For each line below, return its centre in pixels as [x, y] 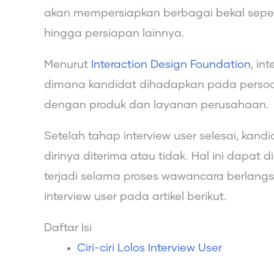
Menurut [66, 65]
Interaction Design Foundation [169, 65]
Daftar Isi [68, 228]
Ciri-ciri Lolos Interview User [150, 248]
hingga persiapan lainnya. [114, 33]
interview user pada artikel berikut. [135, 197]
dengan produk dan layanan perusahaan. [156, 105]
